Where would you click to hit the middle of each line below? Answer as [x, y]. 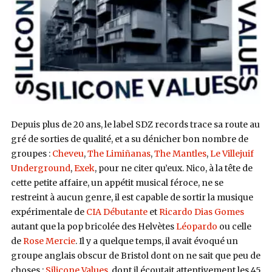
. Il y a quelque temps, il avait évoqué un [156, 241]
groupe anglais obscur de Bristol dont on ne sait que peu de [135, 255]
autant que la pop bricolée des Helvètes [93, 226]
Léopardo [196, 226]
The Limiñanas [119, 153]
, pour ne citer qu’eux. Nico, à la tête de [173, 168]
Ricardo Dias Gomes [201, 212]
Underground [40, 168]
